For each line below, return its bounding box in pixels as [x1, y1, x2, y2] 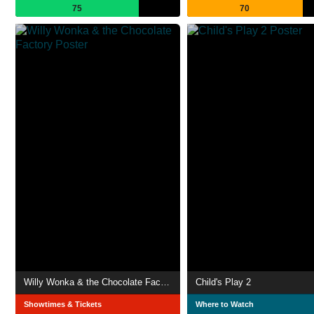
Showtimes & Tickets [24, 300, 102, 309]
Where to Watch [196, 300, 254, 309]
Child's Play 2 [196, 277, 251, 288]
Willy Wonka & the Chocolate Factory [161, 277, 170, 288]
